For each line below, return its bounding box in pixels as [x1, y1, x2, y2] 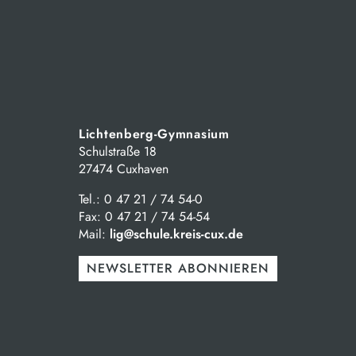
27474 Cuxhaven [79, 159, 168, 178]
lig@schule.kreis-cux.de [110, 224, 243, 243]
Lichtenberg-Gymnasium [79, 124, 230, 143]
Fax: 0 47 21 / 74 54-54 [79, 207, 210, 226]
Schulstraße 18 [79, 141, 157, 161]
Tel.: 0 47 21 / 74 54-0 [79, 189, 203, 208]
